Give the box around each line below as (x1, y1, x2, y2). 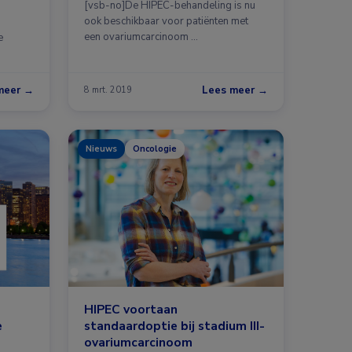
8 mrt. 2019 (84, 84, 132, 97)
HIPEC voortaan (84, 300, 178, 317)
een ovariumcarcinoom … (84, 29, 198, 44)
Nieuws (86, 142, 117, 155)
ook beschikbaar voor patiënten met (84, 13, 248, 28)
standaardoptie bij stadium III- (84, 317, 265, 334)
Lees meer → (202, 82, 268, 97)
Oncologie (133, 142, 177, 155)
